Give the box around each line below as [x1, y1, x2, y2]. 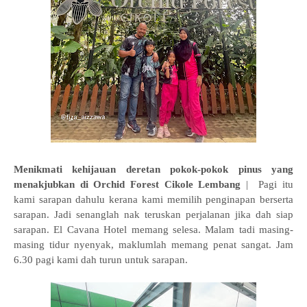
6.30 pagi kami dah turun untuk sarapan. [14, 254, 188, 265]
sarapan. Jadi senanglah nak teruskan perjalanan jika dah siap [14, 209, 293, 220]
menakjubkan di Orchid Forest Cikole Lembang [14, 179, 241, 190]
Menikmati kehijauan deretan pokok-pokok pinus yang [14, 164, 293, 175]
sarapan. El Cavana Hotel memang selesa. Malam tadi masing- [14, 224, 293, 235]
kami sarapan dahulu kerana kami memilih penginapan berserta [14, 194, 293, 205]
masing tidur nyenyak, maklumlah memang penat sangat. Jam [14, 239, 293, 250]
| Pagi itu [241, 179, 294, 190]
